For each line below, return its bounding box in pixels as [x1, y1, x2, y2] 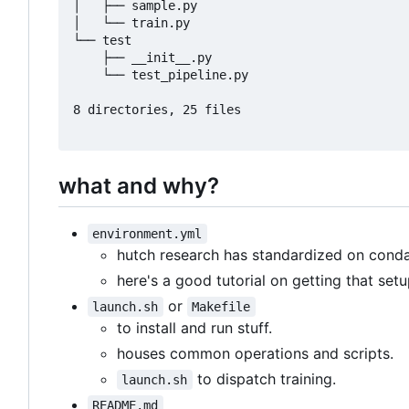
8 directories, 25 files [73, 101, 241, 117]
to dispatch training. [192, 369, 336, 388]
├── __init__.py [73, 49, 212, 65]
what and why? [58, 172, 219, 199]
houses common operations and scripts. [117, 343, 393, 362]
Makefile [192, 299, 251, 314]
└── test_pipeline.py [73, 67, 248, 82]
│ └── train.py [73, 15, 190, 30]
